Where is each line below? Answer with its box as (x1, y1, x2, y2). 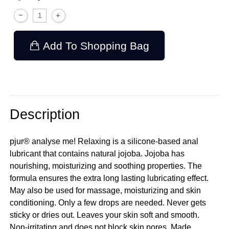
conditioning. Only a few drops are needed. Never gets (10, 198, 207, 207)
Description (10, 106, 80, 123)
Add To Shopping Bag (43, 39, 150, 52)
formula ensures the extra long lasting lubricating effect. (10, 173, 209, 182)
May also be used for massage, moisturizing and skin (10, 186, 201, 195)
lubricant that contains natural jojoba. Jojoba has (10, 149, 185, 158)
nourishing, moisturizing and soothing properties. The (10, 161, 202, 170)
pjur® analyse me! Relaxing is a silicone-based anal (10, 136, 199, 146)
